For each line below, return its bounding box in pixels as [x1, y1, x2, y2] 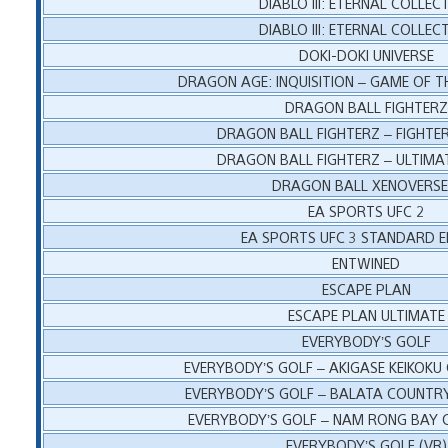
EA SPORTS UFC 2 [308, 200, 425, 220]
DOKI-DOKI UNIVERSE [298, 44, 434, 64]
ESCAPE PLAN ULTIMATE [287, 304, 445, 324]
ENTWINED [332, 252, 401, 272]
